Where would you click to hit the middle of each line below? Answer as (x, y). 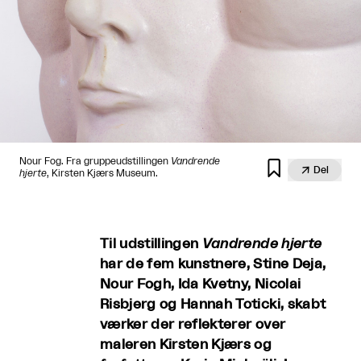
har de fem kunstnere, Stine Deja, (213, 263)
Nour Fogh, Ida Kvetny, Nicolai (201, 284)
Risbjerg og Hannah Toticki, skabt (213, 304)
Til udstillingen (151, 243)
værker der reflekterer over (193, 324)
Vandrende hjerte (262, 243)
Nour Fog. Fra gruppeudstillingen (95, 161)
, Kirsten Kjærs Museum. (102, 173)
